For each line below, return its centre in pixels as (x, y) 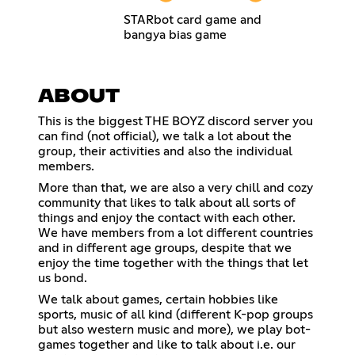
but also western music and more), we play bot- (174, 329)
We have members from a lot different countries (176, 233)
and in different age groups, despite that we (165, 248)
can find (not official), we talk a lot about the (165, 136)
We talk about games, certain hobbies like (158, 299)
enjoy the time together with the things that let (173, 263)
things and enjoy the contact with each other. (167, 218)
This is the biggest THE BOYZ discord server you (176, 121)
